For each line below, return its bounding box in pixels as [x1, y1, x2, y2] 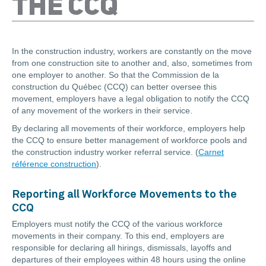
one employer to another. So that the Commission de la [12, 70, 219, 80]
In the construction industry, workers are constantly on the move [12, 46, 252, 56]
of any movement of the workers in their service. [12, 106, 192, 116]
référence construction [12, 159, 96, 169]
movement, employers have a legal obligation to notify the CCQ [12, 94, 249, 104]
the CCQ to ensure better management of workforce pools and [12, 135, 247, 145]
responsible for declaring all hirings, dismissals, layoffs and [12, 243, 232, 253]
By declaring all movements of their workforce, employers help [12, 123, 245, 134]
